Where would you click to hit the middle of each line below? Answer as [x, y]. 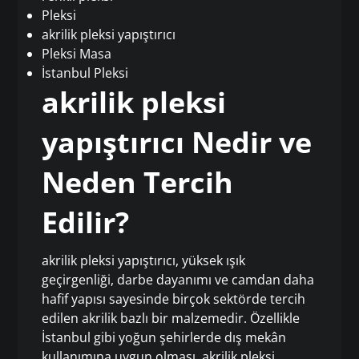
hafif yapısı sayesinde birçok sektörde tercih [174, 299]
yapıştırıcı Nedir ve [177, 143]
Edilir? [86, 223]
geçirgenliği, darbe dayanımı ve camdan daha [178, 280]
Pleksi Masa [77, 54]
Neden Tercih [138, 183]
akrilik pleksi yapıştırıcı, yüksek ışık [144, 261]
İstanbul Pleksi [85, 73]
